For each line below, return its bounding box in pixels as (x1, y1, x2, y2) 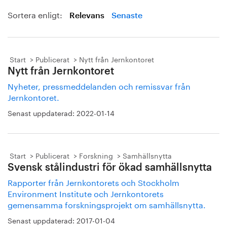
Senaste (111, 12, 142, 20)
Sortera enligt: (8, 8, 64, 20)
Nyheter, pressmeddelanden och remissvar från (8, 79, 191, 92)
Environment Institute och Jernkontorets (8, 186, 164, 199)
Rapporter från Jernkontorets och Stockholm (8, 175, 179, 188)
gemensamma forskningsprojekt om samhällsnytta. (8, 198, 206, 210)
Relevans (69, 12, 104, 20)
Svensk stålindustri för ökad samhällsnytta (8, 163, 212, 173)
